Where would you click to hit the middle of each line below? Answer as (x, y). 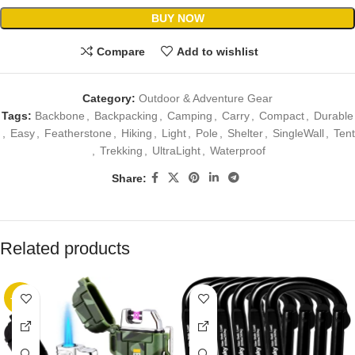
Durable (334, 116)
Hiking (136, 134)
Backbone (60, 116)
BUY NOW (177, 19)
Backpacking (126, 116)
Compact (282, 116)
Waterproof (237, 151)
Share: (129, 178)
